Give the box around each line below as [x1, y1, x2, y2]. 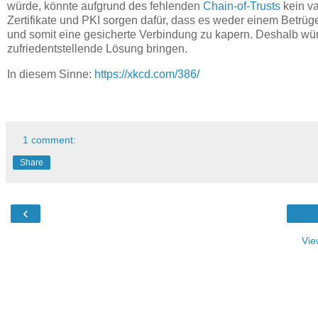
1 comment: [23, 133, 77, 146]
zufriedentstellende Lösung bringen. [7, 43, 187, 55]
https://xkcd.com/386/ [94, 68, 199, 81]
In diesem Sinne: [7, 68, 94, 81]
